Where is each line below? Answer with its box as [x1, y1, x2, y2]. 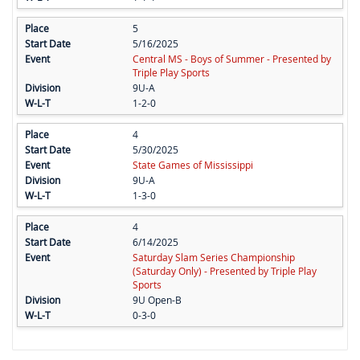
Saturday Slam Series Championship [132, 251, 295, 264]
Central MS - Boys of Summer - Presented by [132, 52, 331, 66]
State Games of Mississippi [132, 158, 253, 172]
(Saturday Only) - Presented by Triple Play [132, 264, 317, 278]
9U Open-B [132, 293, 182, 307]
